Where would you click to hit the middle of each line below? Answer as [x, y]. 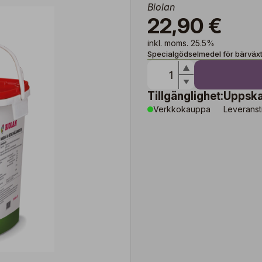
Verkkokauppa [182, 109]
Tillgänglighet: [185, 96]
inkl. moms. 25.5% [181, 43]
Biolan [161, 7]
